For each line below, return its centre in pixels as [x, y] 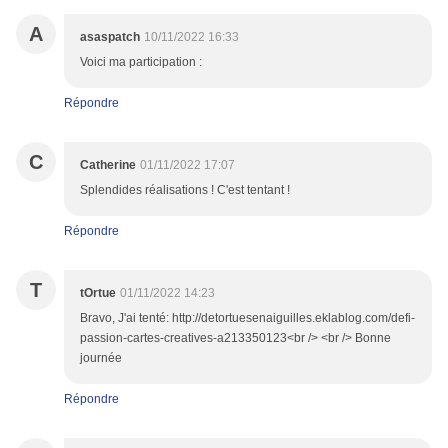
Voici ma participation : [141, 62]
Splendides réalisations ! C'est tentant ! [185, 190]
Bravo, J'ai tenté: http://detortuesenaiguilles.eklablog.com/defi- [247, 318]
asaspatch [110, 37]
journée [101, 358]
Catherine [108, 165]
